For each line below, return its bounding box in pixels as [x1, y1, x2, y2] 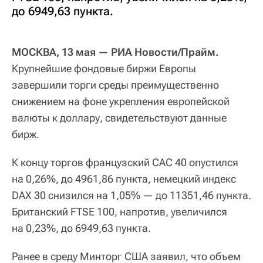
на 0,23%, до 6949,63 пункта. [12, 222, 151, 235]
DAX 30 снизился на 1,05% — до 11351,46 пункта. [12, 189, 251, 202]
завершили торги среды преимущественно [12, 79, 219, 92]
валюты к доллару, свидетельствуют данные [12, 112, 227, 124]
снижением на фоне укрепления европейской [12, 95, 230, 108]
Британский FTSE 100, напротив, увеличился [12, 205, 227, 218]
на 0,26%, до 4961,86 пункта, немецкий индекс [12, 173, 236, 186]
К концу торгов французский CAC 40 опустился [12, 156, 238, 169]
